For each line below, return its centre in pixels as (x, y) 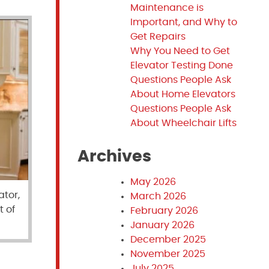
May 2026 (153, 182)
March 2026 (158, 196)
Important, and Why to (183, 22)
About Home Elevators (183, 94)
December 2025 (168, 240)
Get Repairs (158, 37)
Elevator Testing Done (181, 65)
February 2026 (164, 211)
